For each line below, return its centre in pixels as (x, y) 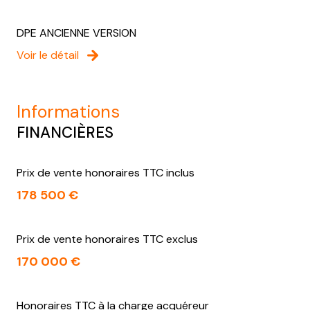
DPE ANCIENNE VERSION (76, 33)
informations (70, 112)
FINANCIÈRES (65, 133)
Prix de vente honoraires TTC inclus (106, 173)
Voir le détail (48, 55)
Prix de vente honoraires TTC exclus (107, 239)
